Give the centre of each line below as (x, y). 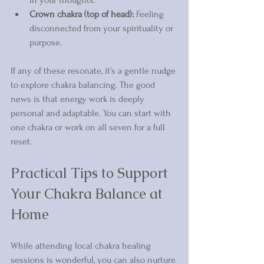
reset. (21, 141)
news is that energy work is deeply (79, 99)
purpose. (46, 42)
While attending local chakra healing (82, 245)
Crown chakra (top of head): (82, 14)
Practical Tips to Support (91, 173)
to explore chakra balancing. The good (84, 85)
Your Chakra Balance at (88, 193)
